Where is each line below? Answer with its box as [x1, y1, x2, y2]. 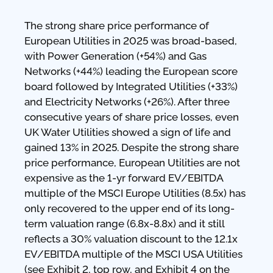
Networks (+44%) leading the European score [24, 65, 238, 77]
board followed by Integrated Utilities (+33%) [24, 80, 238, 93]
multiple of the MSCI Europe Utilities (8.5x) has [24, 186, 246, 199]
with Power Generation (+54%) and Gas [24, 49, 207, 62]
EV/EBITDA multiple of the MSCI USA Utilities [24, 247, 243, 260]
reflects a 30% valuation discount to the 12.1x [24, 232, 238, 245]
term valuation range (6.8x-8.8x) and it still [24, 217, 224, 230]
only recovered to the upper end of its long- [24, 202, 235, 214]
